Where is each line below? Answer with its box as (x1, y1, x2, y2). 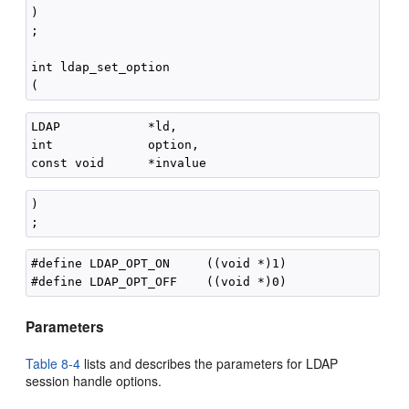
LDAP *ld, (31, 120, 178, 133)
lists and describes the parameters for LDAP (80, 354, 339, 372)
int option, (31, 138, 200, 152)
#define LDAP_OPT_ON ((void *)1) (31, 257, 288, 270)
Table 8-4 (26, 354, 81, 372)
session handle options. (26, 372, 163, 390)
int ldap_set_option (31, 60, 171, 74)
